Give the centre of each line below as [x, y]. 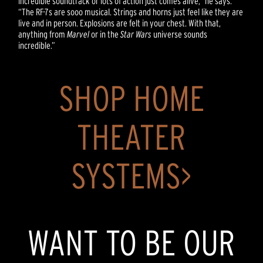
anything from [43, 34]
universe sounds [180, 34]
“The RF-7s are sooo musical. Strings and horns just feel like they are [131, 11]
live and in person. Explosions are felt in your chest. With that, [120, 23]
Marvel [78, 34]
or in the [105, 34]
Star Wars [136, 34]
